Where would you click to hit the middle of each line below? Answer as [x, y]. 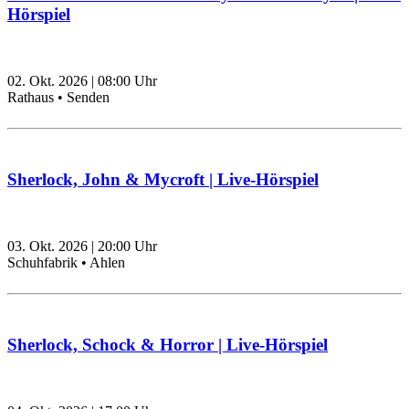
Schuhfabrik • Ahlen [66, 263]
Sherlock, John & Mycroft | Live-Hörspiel [163, 180]
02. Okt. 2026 [47, 81]
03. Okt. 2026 [47, 246]
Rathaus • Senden [58, 98]
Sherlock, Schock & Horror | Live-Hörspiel [168, 345]
